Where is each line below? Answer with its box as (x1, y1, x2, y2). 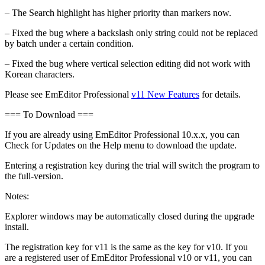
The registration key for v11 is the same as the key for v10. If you (5, 242, 248, 253)
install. (5, 222, 29, 232)
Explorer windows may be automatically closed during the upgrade (5, 211, 254, 222)
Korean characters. (5, 69, 75, 80)
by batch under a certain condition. (5, 38, 134, 49)
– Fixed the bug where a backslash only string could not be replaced (5, 28, 258, 38)
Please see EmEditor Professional (5, 89, 131, 100)
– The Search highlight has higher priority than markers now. (5, 8, 231, 18)
